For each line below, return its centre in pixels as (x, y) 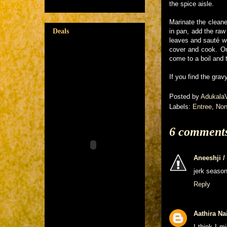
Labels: (181, 106)
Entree (202, 106)
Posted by (185, 96)
